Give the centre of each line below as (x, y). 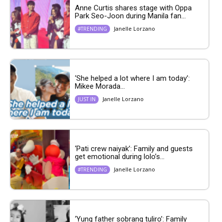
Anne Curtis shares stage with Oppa (133, 8)
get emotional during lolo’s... (120, 157)
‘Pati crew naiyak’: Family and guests (134, 149)
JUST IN (87, 99)
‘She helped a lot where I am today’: (132, 79)
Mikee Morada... (100, 86)
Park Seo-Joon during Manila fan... (130, 16)
